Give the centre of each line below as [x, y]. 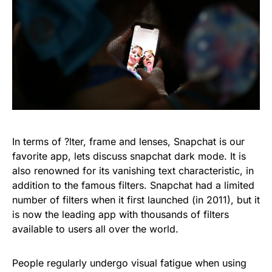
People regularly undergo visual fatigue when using [129, 263]
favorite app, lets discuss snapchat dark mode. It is [129, 156]
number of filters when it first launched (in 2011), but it [136, 200]
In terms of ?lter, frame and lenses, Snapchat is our [128, 141]
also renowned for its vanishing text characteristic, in [133, 171]
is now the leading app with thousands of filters [121, 214]
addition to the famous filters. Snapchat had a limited [133, 185]
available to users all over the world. [95, 229]
